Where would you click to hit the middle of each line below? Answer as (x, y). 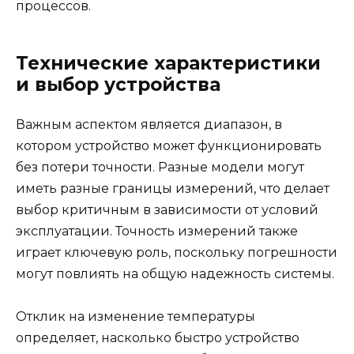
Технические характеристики (168, 64)
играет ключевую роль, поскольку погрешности (177, 253)
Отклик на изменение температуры (136, 317)
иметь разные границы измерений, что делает (173, 189)
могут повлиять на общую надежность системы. (175, 274)
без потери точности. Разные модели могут (160, 168)
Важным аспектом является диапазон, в (149, 125)
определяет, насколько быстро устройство (158, 338)
